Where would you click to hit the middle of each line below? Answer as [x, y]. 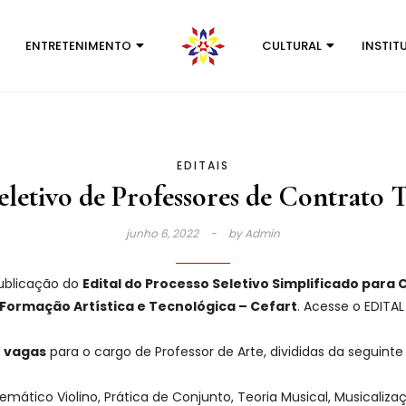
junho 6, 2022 [164, 233]
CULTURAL [292, 46]
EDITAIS [203, 165]
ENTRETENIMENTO [78, 46]
